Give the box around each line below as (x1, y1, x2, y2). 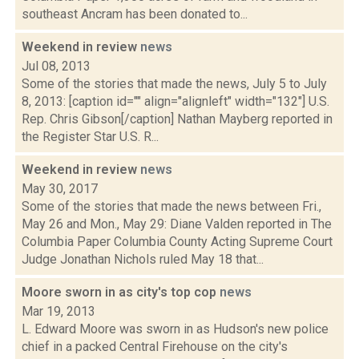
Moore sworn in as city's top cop (22, 284, 220, 300)
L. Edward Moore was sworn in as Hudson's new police (22, 321, 329, 337)
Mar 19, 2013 (22, 304, 95, 319)
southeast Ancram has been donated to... (22, 6, 248, 22)
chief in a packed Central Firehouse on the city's (22, 339, 288, 354)
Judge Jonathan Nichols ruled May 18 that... (22, 252, 264, 267)
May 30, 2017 (22, 181, 98, 196)
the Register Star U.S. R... (22, 129, 159, 144)
